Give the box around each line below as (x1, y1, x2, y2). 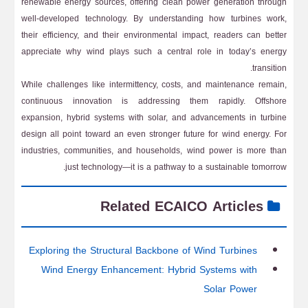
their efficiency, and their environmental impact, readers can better (21, 27, 287, 43)
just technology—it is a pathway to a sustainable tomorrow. (65, 159, 287, 175)
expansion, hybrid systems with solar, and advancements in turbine (21, 110, 287, 125)
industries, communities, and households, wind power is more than (21, 143, 287, 158)
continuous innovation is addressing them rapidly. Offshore (21, 93, 287, 109)
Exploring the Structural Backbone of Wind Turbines (29, 241, 257, 260)
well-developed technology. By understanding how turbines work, (21, 11, 287, 26)
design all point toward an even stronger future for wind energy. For (21, 126, 287, 142)
